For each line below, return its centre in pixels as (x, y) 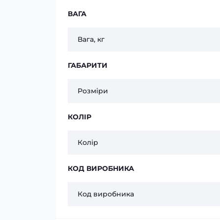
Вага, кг (91, 40)
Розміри (93, 91)
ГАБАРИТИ (88, 66)
